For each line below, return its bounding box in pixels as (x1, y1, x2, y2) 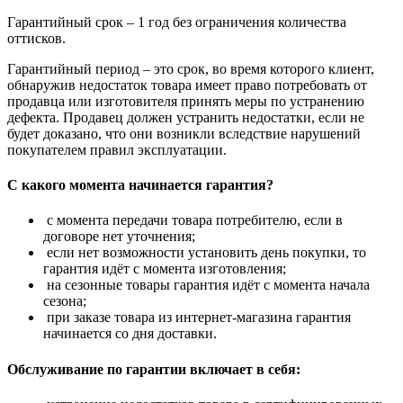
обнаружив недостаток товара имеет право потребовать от (7, 76, 367, 93)
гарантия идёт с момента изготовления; (43, 261, 286, 277)
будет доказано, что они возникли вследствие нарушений (7, 125, 361, 141)
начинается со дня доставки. (43, 326, 217, 342)
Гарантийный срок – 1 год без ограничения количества (7, 13, 346, 30)
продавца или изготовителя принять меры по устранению (7, 93, 364, 109)
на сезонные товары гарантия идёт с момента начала (43, 277, 370, 293)
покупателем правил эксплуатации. (7, 141, 227, 157)
